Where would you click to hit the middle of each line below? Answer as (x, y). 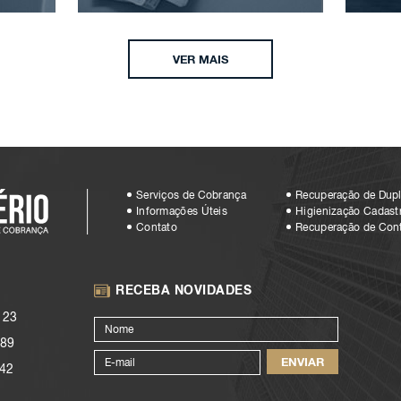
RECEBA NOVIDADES (184, 289)
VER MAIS (200, 59)
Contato (157, 227)
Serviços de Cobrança (191, 195)
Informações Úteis (182, 211)
